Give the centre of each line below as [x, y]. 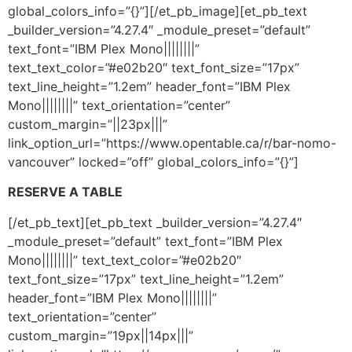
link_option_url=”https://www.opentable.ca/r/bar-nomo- [172, 143]
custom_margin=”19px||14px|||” [101, 335]
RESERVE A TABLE [65, 192]
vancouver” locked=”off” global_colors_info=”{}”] [153, 161]
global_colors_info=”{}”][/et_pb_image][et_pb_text [158, 11]
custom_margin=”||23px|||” [88, 124]
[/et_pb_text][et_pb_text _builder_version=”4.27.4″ [155, 222]
